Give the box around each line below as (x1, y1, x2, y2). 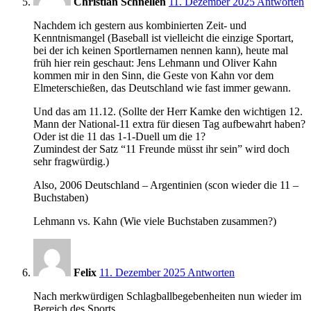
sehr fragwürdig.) (33, 155, 109, 167)
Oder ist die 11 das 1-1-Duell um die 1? (33, 130, 205, 142)
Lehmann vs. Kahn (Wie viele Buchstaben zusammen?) (33, 215, 276, 227)
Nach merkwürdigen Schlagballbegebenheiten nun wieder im (33, 289, 301, 302)
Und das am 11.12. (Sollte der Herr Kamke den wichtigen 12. (33, 105, 303, 117)
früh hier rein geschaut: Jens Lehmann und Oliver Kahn (33, 56, 277, 69)
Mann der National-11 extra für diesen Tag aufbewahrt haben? (33, 117, 305, 130)
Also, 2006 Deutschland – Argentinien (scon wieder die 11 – (33, 178, 299, 191)
